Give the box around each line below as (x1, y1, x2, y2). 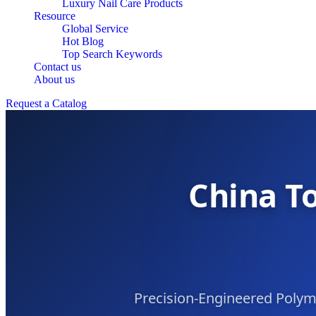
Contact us (34, 61, 81, 73)
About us (34, 73, 75, 85)
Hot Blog (62, 35, 104, 47)
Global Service (62, 23, 128, 35)
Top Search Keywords (62, 48, 162, 60)
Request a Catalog (6, 97, 87, 109)
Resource (34, 10, 75, 22)
